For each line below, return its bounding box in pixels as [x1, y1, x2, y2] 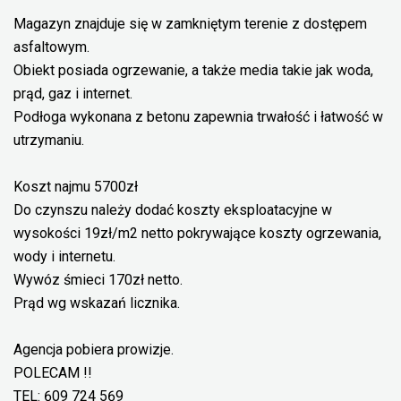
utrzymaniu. [13, 132, 84, 149]
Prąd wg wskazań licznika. [13, 294, 180, 311]
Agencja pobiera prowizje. [13, 341, 174, 358]
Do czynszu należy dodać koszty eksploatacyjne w [13, 201, 332, 218]
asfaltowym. [13, 38, 90, 55]
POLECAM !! [13, 364, 92, 381]
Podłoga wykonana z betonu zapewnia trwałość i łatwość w [13, 108, 383, 125]
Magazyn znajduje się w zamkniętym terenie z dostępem [13, 15, 367, 32]
